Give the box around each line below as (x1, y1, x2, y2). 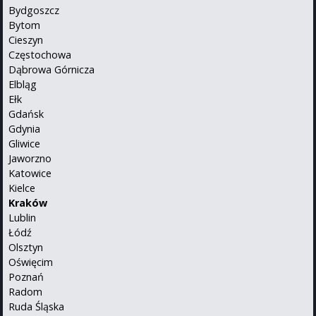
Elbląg (8, 77, 37, 91)
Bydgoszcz (8, 3, 59, 17)
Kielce (8, 181, 35, 195)
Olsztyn (8, 240, 43, 254)
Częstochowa (8, 47, 71, 61)
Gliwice (8, 136, 40, 150)
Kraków (8, 195, 47, 209)
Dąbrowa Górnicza (8, 62, 95, 76)
